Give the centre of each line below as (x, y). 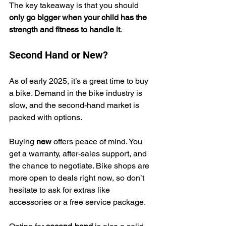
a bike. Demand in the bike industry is (77, 93)
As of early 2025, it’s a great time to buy (80, 81)
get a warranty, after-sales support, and (79, 153)
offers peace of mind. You (98, 141)
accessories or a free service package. (77, 202)
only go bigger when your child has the (79, 17)
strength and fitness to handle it (65, 29)
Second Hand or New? (59, 55)
